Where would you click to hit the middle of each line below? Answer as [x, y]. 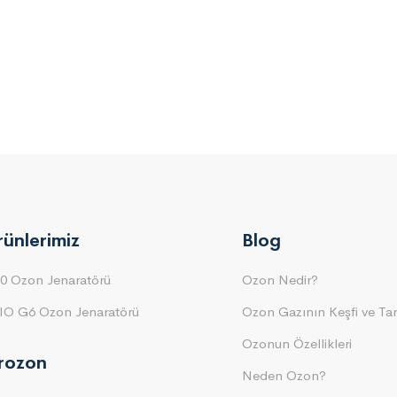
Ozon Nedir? [280, 280]
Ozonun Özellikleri [296, 343]
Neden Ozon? [284, 375]
